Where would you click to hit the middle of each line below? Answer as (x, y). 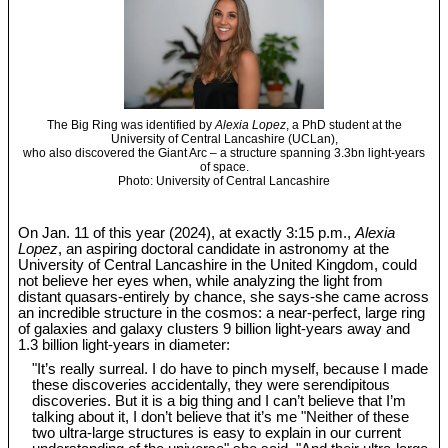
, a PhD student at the (343, 124)
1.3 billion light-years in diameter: (124, 345)
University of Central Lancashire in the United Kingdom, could (218, 265)
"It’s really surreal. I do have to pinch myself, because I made (230, 369)
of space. (224, 166)
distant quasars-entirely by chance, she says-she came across (224, 297)
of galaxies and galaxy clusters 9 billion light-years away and (214, 329)
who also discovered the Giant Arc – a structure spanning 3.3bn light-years (224, 152)
